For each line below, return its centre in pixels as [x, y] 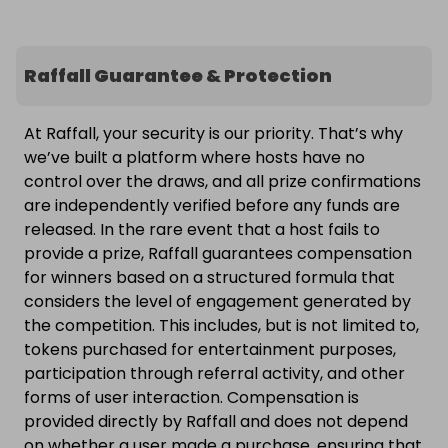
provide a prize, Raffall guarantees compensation [218, 253]
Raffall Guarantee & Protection [178, 75]
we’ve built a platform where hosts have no [194, 157]
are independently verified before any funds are [212, 205]
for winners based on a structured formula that [209, 277]
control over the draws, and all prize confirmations [222, 181]
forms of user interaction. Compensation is [191, 397]
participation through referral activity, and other [214, 373]
